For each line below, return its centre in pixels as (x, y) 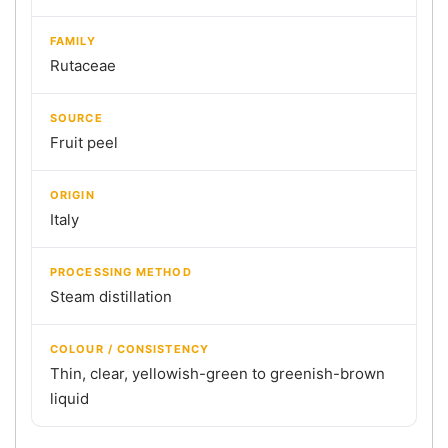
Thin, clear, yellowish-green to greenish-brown (217, 373)
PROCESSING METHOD (121, 271)
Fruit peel (84, 142)
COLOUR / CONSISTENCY (129, 348)
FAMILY (73, 40)
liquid (69, 398)
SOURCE (76, 117)
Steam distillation (111, 296)
